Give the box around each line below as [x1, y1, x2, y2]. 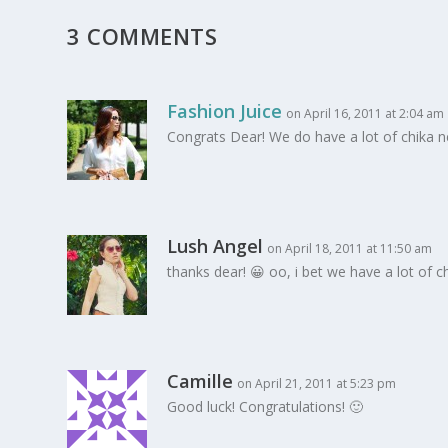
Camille [167, 368, 234, 393]
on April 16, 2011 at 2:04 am [286, 104, 445, 122]
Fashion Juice [167, 98, 283, 123]
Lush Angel [167, 233, 264, 258]
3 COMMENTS [67, 20, 218, 51]
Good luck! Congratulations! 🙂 [167, 396, 364, 416]
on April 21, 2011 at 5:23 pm [237, 374, 397, 392]
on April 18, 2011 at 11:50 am [267, 239, 433, 257]
